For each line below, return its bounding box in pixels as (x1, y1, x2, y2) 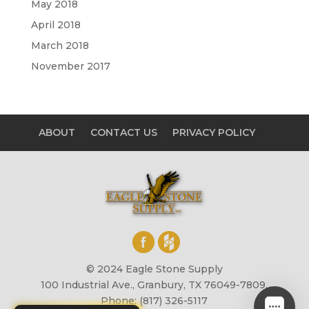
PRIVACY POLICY (172, 126, 255, 139)
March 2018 (30, 39, 89, 52)
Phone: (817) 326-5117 (101, 294, 208, 307)
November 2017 (30, 60, 110, 73)
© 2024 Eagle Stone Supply (86, 262, 223, 275)
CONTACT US (90, 126, 157, 139)
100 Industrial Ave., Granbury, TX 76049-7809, (41, 278, 268, 291)
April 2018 (30, 19, 81, 32)
